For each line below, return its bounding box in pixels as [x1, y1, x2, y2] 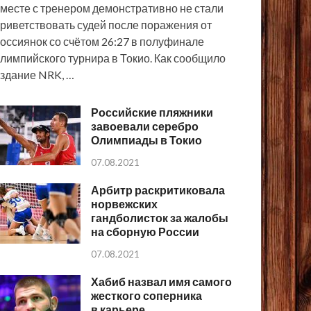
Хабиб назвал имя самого [91, 275, 233, 289]
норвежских [91, 197, 158, 211]
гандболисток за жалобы [91, 211, 229, 225]
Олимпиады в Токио [91, 133, 203, 147]
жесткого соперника [91, 289, 203, 303]
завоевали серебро [91, 119, 199, 133]
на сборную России [91, 225, 200, 239]
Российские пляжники [91, 106, 214, 119]
